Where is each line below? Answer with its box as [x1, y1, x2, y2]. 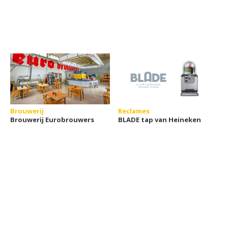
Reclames [118, 106, 150, 116]
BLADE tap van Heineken [118, 115, 202, 124]
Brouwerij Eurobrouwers [10, 115, 94, 124]
